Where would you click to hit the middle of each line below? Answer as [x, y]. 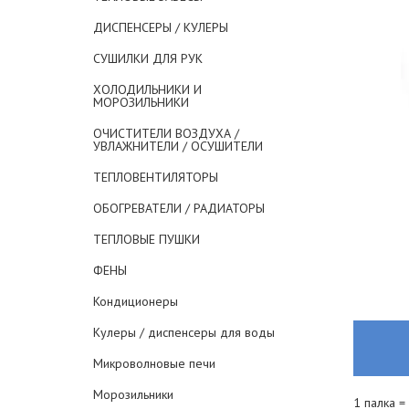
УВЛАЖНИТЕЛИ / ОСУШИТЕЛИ [178, 146]
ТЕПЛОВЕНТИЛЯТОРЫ [156, 177]
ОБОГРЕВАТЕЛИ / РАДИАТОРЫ [179, 208]
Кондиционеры [136, 301]
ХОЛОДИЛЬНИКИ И [147, 89]
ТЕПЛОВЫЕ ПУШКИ [147, 239]
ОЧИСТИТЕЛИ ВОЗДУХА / [166, 133]
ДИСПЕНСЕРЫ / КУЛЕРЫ [161, 27]
